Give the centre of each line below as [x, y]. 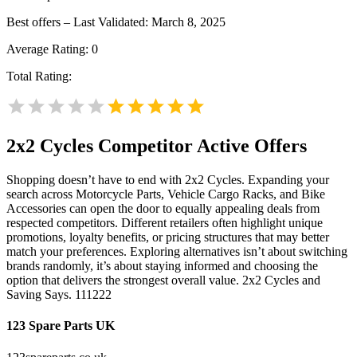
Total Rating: [39, 76]
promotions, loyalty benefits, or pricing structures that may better [168, 237]
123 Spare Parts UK [61, 326]
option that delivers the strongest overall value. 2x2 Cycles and [163, 280]
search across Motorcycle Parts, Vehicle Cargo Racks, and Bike [166, 194]
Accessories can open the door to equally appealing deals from [163, 209]
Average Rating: [49, 49]
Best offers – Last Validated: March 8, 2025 [116, 22]
